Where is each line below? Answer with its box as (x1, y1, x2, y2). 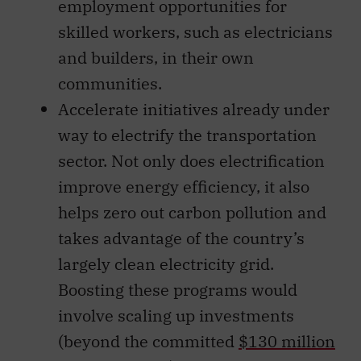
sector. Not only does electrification (58, 149, 325, 172)
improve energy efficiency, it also (58, 175, 309, 197)
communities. (58, 72, 162, 94)
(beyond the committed (58, 330, 239, 352)
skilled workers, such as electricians (58, 20, 333, 43)
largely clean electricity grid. (58, 252, 274, 275)
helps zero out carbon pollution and (58, 201, 326, 223)
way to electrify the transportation (58, 123, 317, 146)
